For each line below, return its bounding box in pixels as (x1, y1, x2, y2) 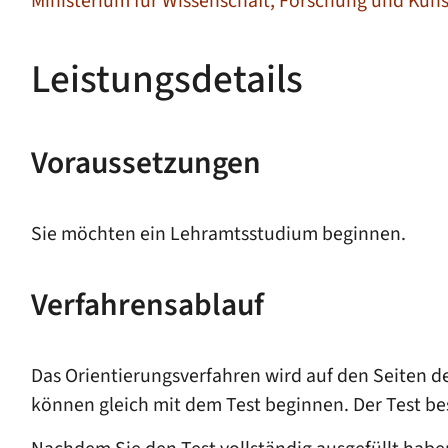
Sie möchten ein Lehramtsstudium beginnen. (30, 220, 406, 249)
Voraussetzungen (30, 141, 261, 187)
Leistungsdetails (30, 52, 303, 109)
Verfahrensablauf (30, 282, 264, 328)
